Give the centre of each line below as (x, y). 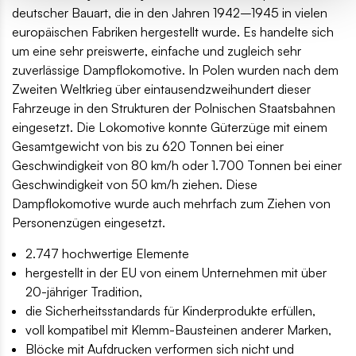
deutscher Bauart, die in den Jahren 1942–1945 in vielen (170, 13)
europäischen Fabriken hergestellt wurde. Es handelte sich (173, 32)
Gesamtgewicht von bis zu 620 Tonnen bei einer (148, 147)
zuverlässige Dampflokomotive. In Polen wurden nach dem (175, 70)
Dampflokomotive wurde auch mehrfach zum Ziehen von (171, 204)
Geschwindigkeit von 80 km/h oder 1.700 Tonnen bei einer (177, 166)
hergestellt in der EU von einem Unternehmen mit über (176, 273)
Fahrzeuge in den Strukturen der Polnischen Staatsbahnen (174, 108)
